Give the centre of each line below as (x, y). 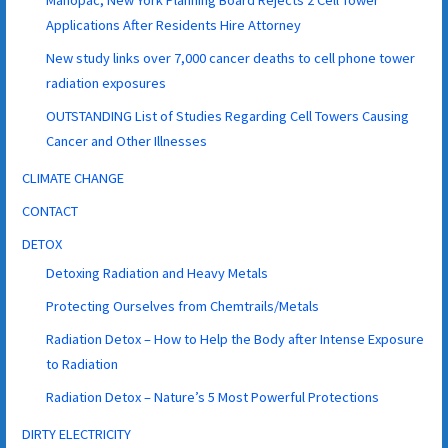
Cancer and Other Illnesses (127, 140)
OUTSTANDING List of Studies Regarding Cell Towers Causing (228, 115)
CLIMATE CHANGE (73, 177)
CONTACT (50, 210)
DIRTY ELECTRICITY (77, 433)
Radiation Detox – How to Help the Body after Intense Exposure (235, 338)
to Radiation (82, 363)
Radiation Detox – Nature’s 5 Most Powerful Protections (213, 396)
